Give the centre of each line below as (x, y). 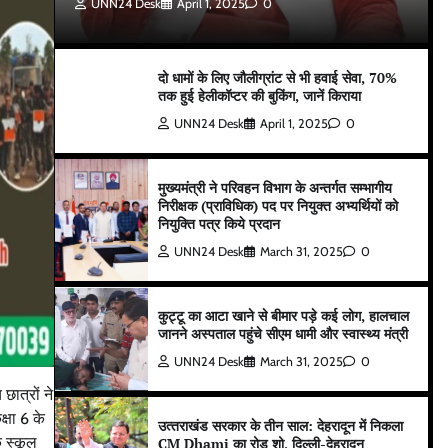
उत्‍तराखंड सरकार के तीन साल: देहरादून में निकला (281, 425)
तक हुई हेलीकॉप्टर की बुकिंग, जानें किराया (260, 95)
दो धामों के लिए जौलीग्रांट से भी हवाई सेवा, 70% (278, 77)
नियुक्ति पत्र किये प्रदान (219, 223)
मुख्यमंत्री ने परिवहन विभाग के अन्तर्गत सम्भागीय (275, 187)
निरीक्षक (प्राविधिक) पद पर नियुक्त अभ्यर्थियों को (278, 205)
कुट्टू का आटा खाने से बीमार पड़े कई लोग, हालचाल (284, 315)
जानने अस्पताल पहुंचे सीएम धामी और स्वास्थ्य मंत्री (283, 333)
